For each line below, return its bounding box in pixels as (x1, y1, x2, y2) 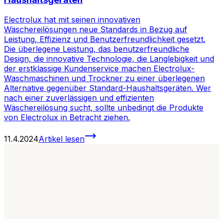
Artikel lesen (39, 133, 85, 144)
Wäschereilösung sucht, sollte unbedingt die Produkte (4, 102, 203, 112)
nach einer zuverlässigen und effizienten (4, 92, 154, 103)
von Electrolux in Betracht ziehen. (4, 112, 130, 122)
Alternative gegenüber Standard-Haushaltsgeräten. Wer (4, 83, 211, 93)
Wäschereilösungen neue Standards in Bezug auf (4, 24, 187, 34)
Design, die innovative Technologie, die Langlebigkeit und (4, 53, 214, 64)
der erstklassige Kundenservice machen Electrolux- (4, 63, 195, 73)
